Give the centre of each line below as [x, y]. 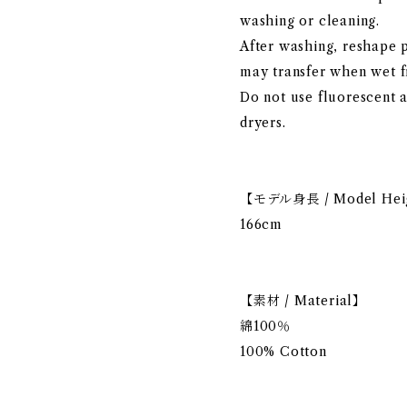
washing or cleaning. [310, 21]
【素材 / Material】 [303, 301]
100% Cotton [283, 352]
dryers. [263, 123]
